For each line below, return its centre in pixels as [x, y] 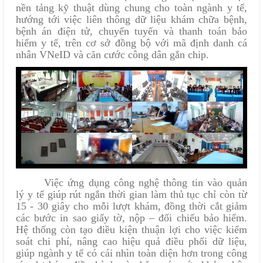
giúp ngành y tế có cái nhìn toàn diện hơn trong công [131, 253]
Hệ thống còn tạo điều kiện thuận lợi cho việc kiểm [131, 229]
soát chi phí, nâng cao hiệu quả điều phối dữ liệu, [131, 241]
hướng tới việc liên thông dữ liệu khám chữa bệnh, [131, 19]
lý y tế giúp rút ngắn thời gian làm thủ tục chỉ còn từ [131, 194]
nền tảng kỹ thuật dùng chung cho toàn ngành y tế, [131, 7]
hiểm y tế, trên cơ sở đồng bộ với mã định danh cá [131, 43]
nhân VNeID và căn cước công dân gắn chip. [112, 54]
